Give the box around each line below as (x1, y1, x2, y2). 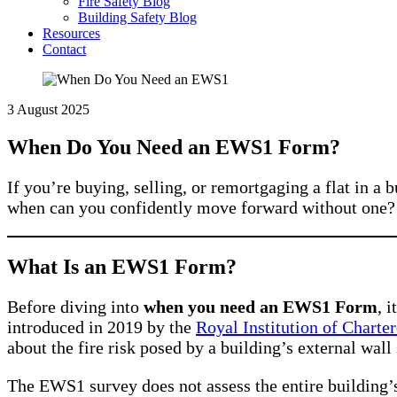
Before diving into (7, 297, 144, 317)
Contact (43, 42, 86, 58)
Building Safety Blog (78, 10, 197, 26)
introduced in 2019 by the (7, 317, 196, 338)
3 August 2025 (7, 102, 90, 118)
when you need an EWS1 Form (144, 297, 378, 317)
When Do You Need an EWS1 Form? (7, 136, 340, 160)
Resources (43, 26, 100, 42)
